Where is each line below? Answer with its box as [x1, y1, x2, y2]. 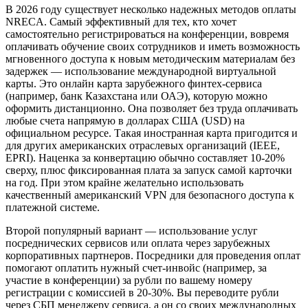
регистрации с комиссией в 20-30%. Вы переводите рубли [5, 287, 279, 299]
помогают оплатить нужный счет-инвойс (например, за [5, 262, 267, 274]
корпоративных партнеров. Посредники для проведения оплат [5, 250, 300, 262]
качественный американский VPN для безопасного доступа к [5, 189, 294, 201]
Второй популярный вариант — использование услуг [5, 225, 258, 237]
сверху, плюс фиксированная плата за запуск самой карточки [5, 164, 292, 177]
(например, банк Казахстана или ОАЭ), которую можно [5, 90, 267, 102]
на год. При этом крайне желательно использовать [5, 177, 243, 189]
